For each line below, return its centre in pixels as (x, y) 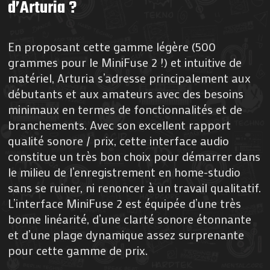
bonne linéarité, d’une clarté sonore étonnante (130, 219)
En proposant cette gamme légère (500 (112, 47)
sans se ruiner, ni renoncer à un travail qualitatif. (135, 188)
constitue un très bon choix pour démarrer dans (134, 156)
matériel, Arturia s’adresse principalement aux (130, 78)
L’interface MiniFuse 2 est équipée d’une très (125, 203)
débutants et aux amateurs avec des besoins (126, 94)
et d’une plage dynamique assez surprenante (126, 235)
